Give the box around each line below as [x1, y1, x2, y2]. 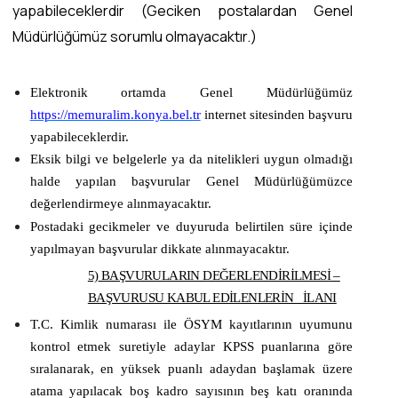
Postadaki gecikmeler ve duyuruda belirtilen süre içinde [29, 219, 353, 234]
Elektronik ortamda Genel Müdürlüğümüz [29, 84, 353, 99]
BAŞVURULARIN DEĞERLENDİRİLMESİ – [98, 267, 340, 283]
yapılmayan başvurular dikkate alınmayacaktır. [29, 241, 293, 256]
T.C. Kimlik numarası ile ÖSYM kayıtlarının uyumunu [29, 316, 353, 331]
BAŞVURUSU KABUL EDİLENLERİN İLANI [87, 290, 337, 305]
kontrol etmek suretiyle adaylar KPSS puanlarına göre [29, 338, 353, 354]
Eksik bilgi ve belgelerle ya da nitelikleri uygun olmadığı [29, 152, 353, 167]
